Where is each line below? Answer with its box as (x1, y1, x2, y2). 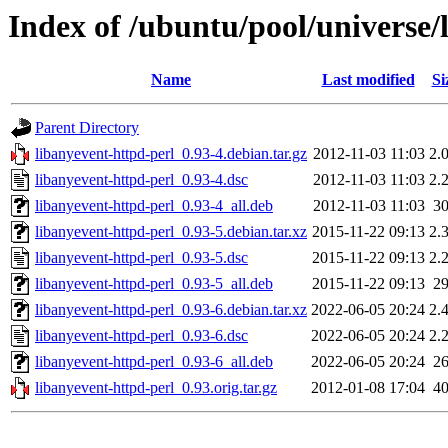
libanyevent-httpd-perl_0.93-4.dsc (35, 171, 248, 189)
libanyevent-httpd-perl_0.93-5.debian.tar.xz (35, 223, 307, 241)
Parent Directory (35, 119, 139, 137)
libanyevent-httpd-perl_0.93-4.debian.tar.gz (35, 145, 307, 163)
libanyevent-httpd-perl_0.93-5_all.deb (35, 275, 273, 293)
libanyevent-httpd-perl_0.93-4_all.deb (35, 197, 273, 215)
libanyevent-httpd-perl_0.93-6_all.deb (35, 353, 273, 371)
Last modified (321, 71, 415, 89)
